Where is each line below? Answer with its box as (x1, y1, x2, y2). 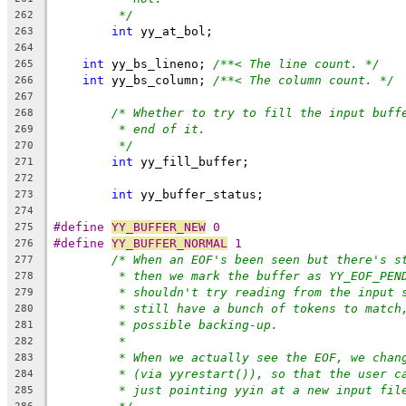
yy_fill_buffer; (133, 154, 249, 169)
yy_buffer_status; (133, 187, 264, 201)
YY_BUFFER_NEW (111, 219, 206, 234)
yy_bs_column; (104, 72, 213, 87)
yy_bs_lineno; (104, 56, 213, 71)
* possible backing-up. (119, 317, 278, 332)
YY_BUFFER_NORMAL (111, 236, 227, 250)
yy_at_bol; (133, 24, 213, 38)
